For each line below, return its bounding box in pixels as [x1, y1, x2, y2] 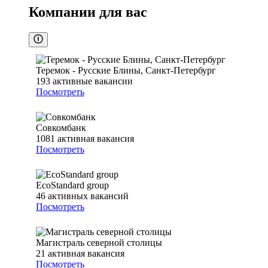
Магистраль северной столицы [36, 237, 162, 248]
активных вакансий [48, 191, 129, 202]
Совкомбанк [36, 123, 86, 133]
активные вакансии [53, 76, 133, 87]
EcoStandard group [36, 180, 109, 191]
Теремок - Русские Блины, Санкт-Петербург [36, 65, 216, 76]
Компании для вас [29, 4, 147, 20]
